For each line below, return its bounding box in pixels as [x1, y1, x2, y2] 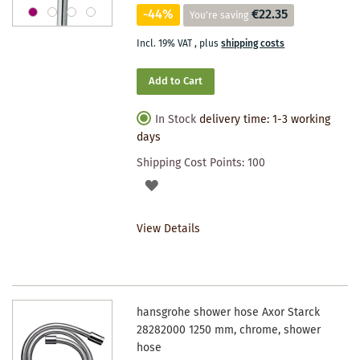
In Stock [155, 110, 197, 129]
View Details [137, 219, 201, 238]
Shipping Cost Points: [137, 153, 248, 172]
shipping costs [221, 35, 285, 51]
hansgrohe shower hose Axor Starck [137, 303, 321, 321]
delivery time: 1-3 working [199, 110, 331, 129]
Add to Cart [149, 72, 203, 90]
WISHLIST [157, 231, 210, 250]
